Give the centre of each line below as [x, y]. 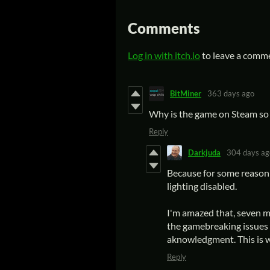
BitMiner [186, 94]
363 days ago [231, 94]
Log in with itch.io [164, 55]
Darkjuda [204, 153]
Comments [164, 28]
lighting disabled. [202, 186]
